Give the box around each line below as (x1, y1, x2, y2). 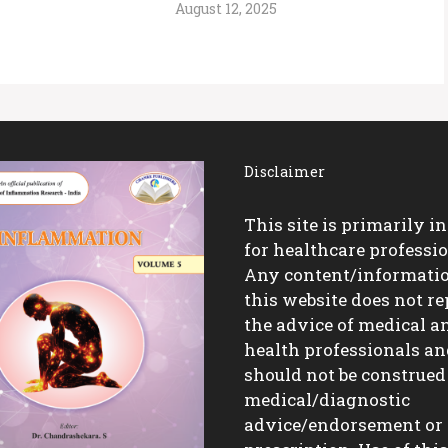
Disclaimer (244, 162, 325, 181)
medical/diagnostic (244, 388, 410, 411)
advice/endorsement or (244, 413, 443, 436)
